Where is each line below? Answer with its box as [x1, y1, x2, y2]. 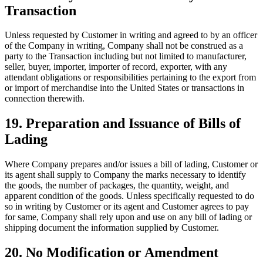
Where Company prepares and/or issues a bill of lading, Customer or [5, 159, 258, 170]
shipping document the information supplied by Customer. [5, 222, 219, 233]
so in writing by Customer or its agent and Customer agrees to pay [5, 201, 249, 212]
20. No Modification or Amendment [5, 245, 218, 261]
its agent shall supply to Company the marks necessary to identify [5, 170, 246, 180]
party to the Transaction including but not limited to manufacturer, [5, 51, 247, 62]
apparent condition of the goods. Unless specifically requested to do [5, 191, 254, 201]
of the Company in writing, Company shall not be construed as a [5, 41, 243, 51]
